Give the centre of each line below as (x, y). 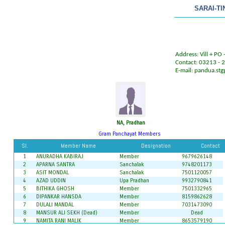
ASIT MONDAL (52, 173)
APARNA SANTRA (55, 164)
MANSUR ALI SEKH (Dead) (67, 213)
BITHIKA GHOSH (55, 189)
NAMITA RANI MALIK (59, 221)
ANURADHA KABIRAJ (60, 156)
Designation (156, 146)
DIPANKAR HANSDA (59, 197)
